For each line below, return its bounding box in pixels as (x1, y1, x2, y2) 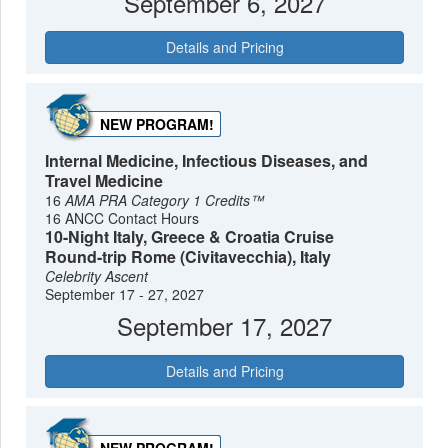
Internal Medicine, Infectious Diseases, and (45, 149, 369, 173)
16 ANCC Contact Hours (45, 208, 200, 229)
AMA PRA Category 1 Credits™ (65, 190, 265, 211)
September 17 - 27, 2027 (45, 284, 205, 305)
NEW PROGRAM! (100, 114, 215, 135)
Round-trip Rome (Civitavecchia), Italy (45, 245, 332, 269)
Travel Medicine (45, 169, 164, 193)
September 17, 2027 (117, 308, 332, 344)
